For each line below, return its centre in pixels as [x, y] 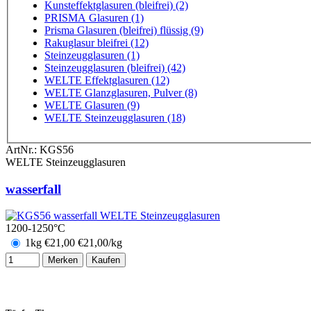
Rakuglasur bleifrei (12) [123, 42]
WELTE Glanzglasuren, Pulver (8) [121, 92]
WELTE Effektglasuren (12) [107, 80]
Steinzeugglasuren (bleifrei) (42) [115, 67]
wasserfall [33, 189]
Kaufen [106, 260]
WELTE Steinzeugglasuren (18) [115, 117]
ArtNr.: [23, 149]
